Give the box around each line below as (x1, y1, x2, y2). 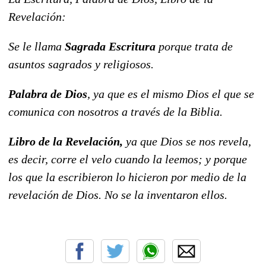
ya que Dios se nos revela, (123, 135, 251, 148)
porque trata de (156, 40, 233, 53)
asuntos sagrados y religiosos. (8, 58, 154, 71)
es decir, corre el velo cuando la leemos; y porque (8, 153, 247, 166)
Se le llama (8, 40, 65, 53)
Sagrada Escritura (65, 40, 156, 53)
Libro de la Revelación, (8, 135, 123, 148)
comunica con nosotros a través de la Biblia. (8, 105, 223, 119)
